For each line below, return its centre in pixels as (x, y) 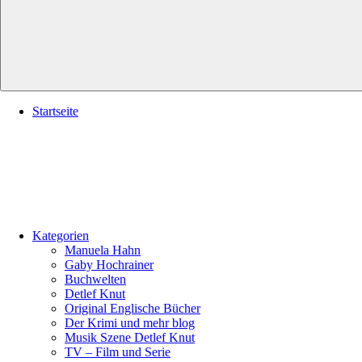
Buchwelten (95, 279)
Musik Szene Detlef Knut (130, 337)
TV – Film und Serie (118, 352)
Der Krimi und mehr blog (130, 323)
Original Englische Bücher (133, 308)
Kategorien (61, 236)
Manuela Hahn (103, 250)
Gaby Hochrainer (109, 265)
